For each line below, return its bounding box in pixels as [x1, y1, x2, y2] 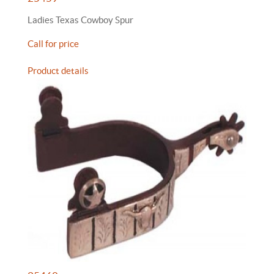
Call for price [28, 39, 79, 49]
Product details [28, 65, 89, 76]
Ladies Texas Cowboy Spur [28, 15, 133, 25]
